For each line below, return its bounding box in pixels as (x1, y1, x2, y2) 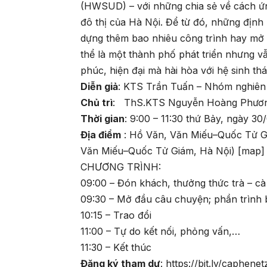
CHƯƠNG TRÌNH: (80, 161, 162, 173)
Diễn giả (80, 80, 119, 93)
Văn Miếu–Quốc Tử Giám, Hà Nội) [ (80, 145, 242, 157)
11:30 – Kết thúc (80, 241, 152, 254)
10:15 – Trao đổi (80, 209, 152, 222)
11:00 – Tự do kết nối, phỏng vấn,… (80, 225, 241, 238)
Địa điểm (80, 129, 122, 141)
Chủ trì (80, 97, 113, 109)
